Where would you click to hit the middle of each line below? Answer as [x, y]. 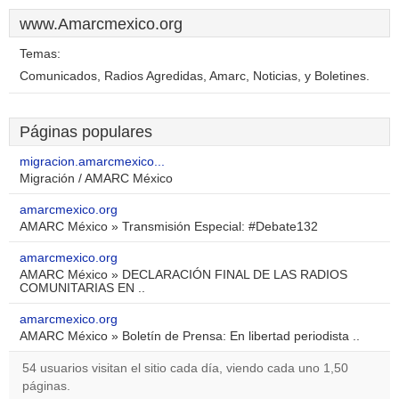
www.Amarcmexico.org [101, 24]
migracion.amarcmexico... [92, 162]
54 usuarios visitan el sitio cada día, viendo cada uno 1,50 [185, 368]
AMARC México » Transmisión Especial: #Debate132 [169, 227]
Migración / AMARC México [96, 179]
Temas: [40, 54]
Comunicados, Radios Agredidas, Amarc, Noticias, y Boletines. [195, 76]
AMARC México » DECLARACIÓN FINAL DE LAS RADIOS [183, 275]
